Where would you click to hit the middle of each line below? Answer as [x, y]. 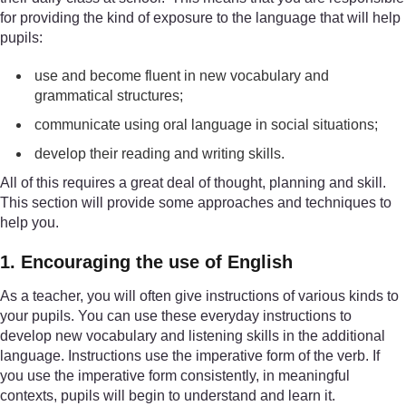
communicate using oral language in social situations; [207, 124]
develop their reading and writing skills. [160, 153]
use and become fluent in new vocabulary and [182, 75]
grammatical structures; [109, 95]
